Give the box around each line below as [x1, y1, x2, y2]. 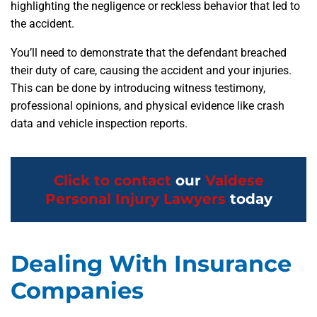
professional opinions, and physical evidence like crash [11, 99, 284, 113]
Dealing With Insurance [11, 250, 292, 278]
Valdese [204, 172, 264, 190]
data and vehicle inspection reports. [11, 117, 188, 131]
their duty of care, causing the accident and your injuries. [11, 64, 292, 78]
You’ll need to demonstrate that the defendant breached [11, 46, 287, 60]
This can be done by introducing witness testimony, [11, 81, 265, 96]
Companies [11, 277, 144, 305]
